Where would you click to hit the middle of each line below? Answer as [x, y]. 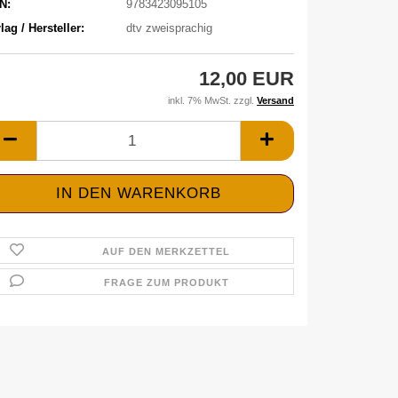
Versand [275, 100]
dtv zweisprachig [169, 28]
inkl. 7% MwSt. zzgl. [212, 100]
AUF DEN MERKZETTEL [167, 251]
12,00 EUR [247, 79]
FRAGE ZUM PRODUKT [166, 283]
